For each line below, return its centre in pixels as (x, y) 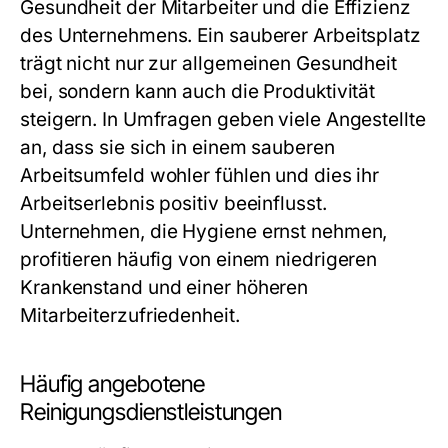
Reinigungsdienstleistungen (151, 412)
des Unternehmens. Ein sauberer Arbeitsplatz (220, 35)
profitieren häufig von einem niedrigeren (199, 259)
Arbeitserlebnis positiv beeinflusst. (173, 203)
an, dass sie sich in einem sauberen (177, 147)
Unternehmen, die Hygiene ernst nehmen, (204, 231)
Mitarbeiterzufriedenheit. (130, 315)
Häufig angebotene (113, 384)
